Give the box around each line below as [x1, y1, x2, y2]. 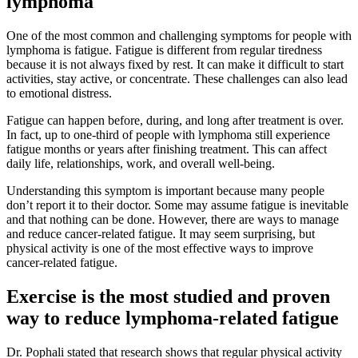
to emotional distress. [6, 86, 112, 101]
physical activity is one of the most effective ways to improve [6, 241, 313, 256]
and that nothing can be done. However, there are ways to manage [6, 213, 339, 227]
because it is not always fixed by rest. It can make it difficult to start [6, 58, 344, 72]
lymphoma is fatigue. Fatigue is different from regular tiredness [6, 43, 322, 58]
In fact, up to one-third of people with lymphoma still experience [6, 128, 330, 142]
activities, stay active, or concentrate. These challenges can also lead [6, 72, 348, 86]
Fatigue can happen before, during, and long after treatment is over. [6, 113, 344, 128]
